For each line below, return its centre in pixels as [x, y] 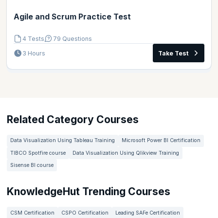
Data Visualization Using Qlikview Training [126, 153]
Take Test [173, 53]
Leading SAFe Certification [148, 213]
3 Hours [34, 53]
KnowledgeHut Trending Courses [89, 192]
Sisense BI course [32, 165]
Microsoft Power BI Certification [161, 141]
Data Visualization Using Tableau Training [63, 141]
